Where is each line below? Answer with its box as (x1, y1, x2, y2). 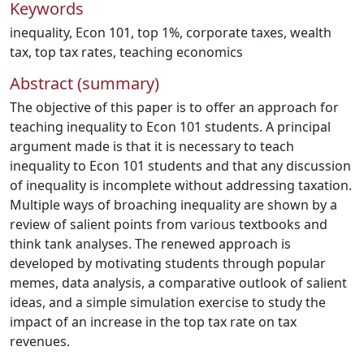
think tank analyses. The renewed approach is (10, 235, 291, 253)
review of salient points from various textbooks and (10, 215, 327, 233)
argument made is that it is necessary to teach (10, 137, 294, 155)
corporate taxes (186, 24, 284, 41)
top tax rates (35, 43, 113, 61)
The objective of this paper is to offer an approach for (10, 98, 339, 116)
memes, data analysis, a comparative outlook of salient (10, 274, 347, 292)
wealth (290, 24, 331, 41)
